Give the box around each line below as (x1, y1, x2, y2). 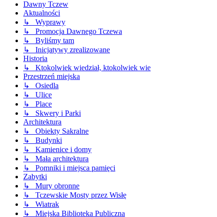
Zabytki (23, 172, 47, 181)
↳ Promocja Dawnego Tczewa (23, 27, 122, 36)
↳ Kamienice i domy (23, 145, 92, 154)
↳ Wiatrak (23, 200, 59, 209)
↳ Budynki (23, 136, 62, 145)
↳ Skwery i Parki (23, 109, 81, 118)
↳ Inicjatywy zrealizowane (23, 46, 110, 54)
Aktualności (23, 9, 60, 17)
